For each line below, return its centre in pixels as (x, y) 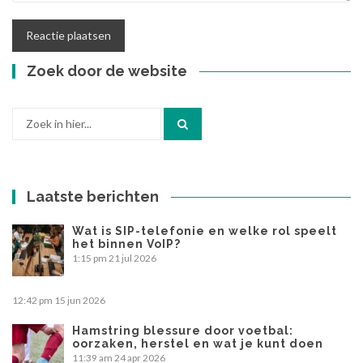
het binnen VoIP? (126, 244)
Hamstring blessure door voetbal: (183, 331)
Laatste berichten (93, 197)
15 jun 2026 (80, 301)
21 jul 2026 (132, 258)
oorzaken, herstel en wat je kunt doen (198, 344)
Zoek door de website (107, 71)
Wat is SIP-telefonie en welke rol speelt (205, 231)
